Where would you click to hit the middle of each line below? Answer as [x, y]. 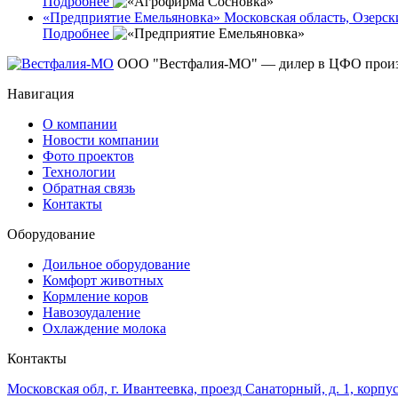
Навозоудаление [92, 313]
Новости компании [101, 140]
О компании [80, 124]
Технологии [79, 172]
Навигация [40, 94]
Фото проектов [88, 156]
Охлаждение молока [104, 329]
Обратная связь [89, 188]
